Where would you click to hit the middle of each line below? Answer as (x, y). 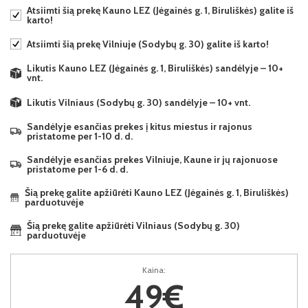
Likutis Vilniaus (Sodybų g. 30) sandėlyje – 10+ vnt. (139, 102)
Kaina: (154, 270)
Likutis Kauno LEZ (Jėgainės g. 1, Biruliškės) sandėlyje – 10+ (155, 68)
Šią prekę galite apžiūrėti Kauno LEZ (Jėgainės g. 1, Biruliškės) (157, 193)
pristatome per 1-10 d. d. (80, 136)
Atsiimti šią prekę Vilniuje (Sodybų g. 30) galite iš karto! (148, 44)
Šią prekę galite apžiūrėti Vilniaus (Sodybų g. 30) (133, 226)
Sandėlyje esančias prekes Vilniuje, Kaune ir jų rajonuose (152, 160)
